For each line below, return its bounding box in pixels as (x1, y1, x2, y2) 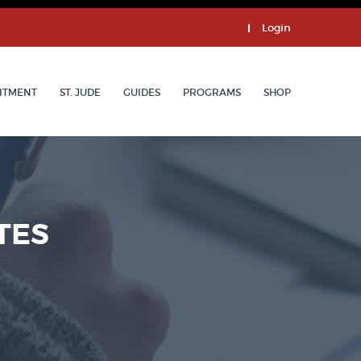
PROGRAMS (183, 86, 241, 98)
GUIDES (123, 86, 160, 98)
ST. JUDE (60, 86, 101, 98)
